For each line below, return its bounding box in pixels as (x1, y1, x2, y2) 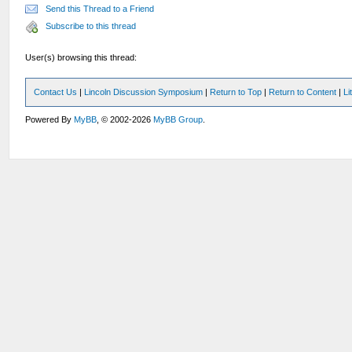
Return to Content (269, 87, 337, 97)
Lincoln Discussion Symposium (84, 87, 203, 97)
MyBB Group (153, 115, 203, 124)
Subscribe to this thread (46, 21, 137, 31)
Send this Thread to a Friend (46, 4, 155, 13)
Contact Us (34, 87, 78, 97)
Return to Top (210, 87, 262, 97)
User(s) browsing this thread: (25, 53, 137, 62)
